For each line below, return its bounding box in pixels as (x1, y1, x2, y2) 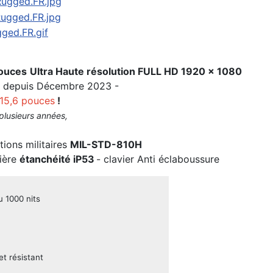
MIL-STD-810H (70, 138, 142, 151)
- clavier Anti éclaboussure (96, 153, 219, 166)
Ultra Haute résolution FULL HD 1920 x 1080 (30, 65, 242, 78)
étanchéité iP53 (19, 153, 94, 166)
